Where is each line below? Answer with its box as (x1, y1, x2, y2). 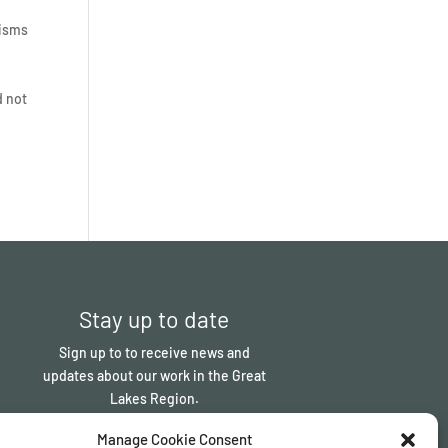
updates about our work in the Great (42, 366, 266, 384)
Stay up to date (79, 304, 230, 333)
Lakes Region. (109, 389, 199, 407)
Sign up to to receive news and (58, 343, 250, 361)
